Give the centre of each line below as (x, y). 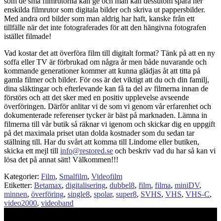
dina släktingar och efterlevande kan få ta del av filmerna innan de (106, 89)
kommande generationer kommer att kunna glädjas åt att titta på (102, 71)
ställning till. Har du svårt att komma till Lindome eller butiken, (102, 142)
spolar (103, 194)
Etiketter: (19, 185)
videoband (57, 203)
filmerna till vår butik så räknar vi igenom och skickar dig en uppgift (110, 124)
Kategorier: (22, 177)
